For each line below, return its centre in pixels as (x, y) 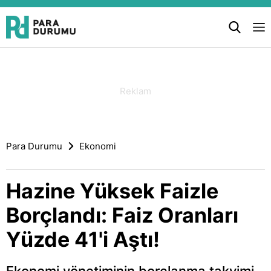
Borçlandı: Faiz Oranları (122, 215)
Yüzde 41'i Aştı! (83, 239)
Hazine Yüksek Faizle (112, 191)
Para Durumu (34, 146)
